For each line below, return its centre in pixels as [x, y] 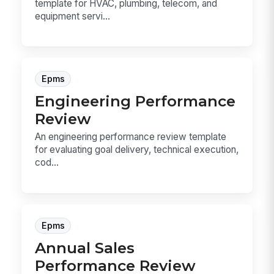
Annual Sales [85, 247]
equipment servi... [73, 16]
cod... [47, 163]
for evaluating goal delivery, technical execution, [137, 150]
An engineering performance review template [131, 137]
